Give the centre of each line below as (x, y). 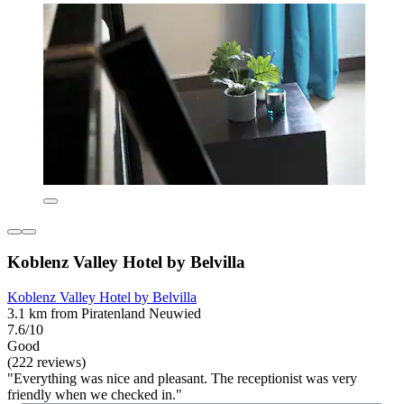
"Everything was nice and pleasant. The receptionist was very (182, 378)
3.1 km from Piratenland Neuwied (104, 313)
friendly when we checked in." (95, 394)
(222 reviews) (46, 362)
